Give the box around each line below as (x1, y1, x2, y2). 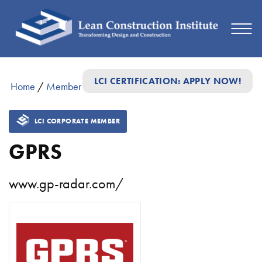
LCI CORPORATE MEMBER (35, 116, 120, 126)
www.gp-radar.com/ (9, 174, 123, 193)
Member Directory (46, 80, 121, 94)
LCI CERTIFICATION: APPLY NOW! (94, 75, 241, 88)
